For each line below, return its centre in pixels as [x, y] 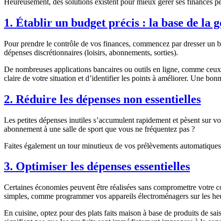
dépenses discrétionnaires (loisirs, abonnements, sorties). [91, 52]
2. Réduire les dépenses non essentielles [102, 99]
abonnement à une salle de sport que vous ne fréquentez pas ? [99, 129]
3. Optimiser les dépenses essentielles [97, 166]
